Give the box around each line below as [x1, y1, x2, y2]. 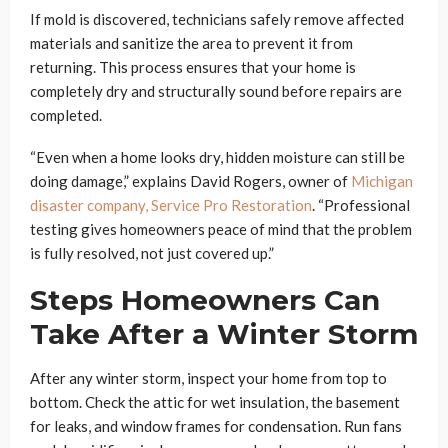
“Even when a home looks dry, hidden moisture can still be [30, 148, 405, 167]
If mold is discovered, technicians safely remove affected [30, 10, 404, 29]
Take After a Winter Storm [30, 317, 418, 352]
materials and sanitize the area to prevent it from [30, 34, 353, 53]
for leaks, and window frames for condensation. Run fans [30, 417, 402, 436]
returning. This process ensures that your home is [30, 58, 356, 77]
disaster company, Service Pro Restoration [30, 196, 312, 215]
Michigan [351, 172, 413, 191]
